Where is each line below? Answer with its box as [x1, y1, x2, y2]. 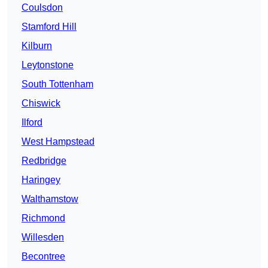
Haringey [22, 175, 60, 185]
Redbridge [22, 156, 66, 166]
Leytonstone [22, 60, 74, 71]
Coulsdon [22, 2, 63, 13]
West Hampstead [22, 136, 95, 147]
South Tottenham [22, 79, 93, 90]
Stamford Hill [22, 22, 77, 32]
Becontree [22, 251, 65, 262]
